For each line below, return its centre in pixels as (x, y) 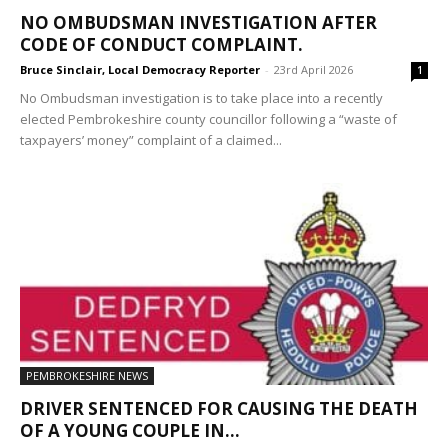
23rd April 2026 (313, 70)
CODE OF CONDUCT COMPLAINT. (161, 45)
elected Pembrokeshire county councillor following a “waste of (208, 119)
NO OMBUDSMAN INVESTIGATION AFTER (198, 23)
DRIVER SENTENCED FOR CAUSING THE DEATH (219, 408)
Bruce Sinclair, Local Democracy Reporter (140, 70)
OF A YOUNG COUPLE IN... (130, 430)
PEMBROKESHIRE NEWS (87, 375)
